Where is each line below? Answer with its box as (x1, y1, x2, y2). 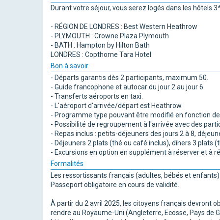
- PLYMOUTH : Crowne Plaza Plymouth (51, 32, 169, 40)
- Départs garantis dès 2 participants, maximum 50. (51, 74, 208, 82)
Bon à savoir (51, 62, 88, 70)
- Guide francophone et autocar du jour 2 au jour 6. (51, 83, 205, 91)
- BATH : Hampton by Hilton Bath (51, 41, 150, 49)
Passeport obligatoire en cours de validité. (51, 181, 179, 189)
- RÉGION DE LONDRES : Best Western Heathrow (51, 23, 197, 30)
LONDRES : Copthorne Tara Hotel (51, 51, 151, 58)
